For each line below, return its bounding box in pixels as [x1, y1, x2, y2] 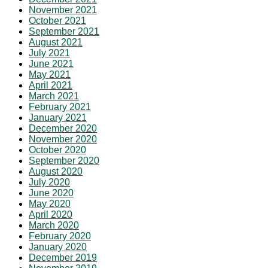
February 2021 [29, 102, 91, 112]
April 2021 [29, 80, 72, 91]
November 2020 [29, 134, 97, 145]
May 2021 [29, 69, 71, 80]
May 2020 [29, 199, 71, 209]
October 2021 [29, 16, 86, 26]
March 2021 [29, 91, 79, 102]
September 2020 [29, 156, 99, 166]
